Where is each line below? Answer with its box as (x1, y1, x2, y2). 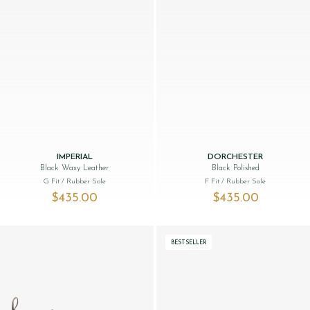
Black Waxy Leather (40, 163, 109, 172)
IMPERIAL (56, 152, 93, 161)
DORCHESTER (208, 152, 264, 161)
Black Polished (211, 163, 259, 172)
